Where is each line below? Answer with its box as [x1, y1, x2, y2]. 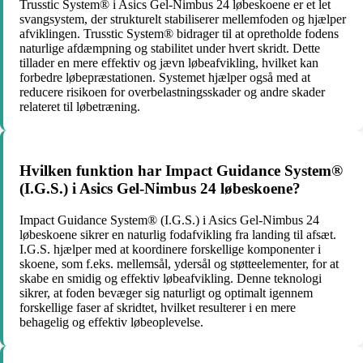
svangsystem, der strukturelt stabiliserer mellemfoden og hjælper [19, 12, 346, 27]
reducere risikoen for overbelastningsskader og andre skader [19, 85, 325, 100]
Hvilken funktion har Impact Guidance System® [19, 161, 343, 179]
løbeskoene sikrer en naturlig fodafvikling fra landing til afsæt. [19, 227, 336, 241]
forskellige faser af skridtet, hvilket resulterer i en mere [19, 300, 296, 314]
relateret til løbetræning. [19, 100, 140, 114]
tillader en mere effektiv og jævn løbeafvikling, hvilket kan [19, 56, 318, 70]
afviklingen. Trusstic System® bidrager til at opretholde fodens [19, 27, 339, 41]
